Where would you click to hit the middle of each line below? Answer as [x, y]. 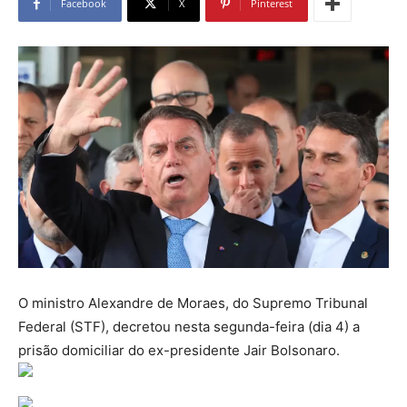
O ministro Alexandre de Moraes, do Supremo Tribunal [193, 303]
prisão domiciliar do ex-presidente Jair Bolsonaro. [179, 350]
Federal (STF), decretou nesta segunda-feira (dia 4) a [189, 326]
